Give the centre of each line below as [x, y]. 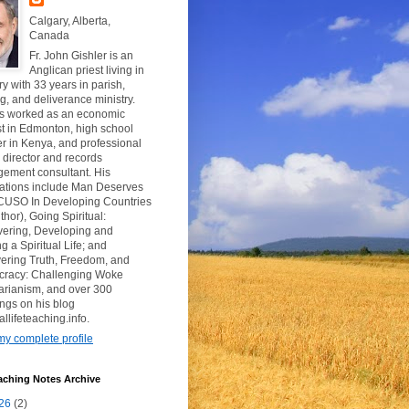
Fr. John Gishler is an [81, 56]
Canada [49, 36]
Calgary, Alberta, [70, 21]
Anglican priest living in [87, 71]
